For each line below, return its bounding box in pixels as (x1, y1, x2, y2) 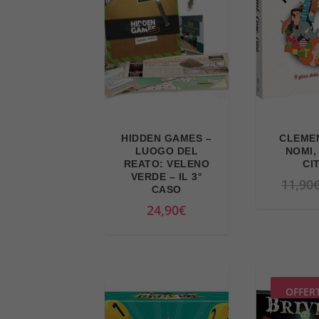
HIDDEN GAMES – (121, 132, 212, 144)
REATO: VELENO (123, 157, 210, 169)
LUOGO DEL (135, 145, 199, 157)
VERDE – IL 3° (130, 170, 203, 182)
